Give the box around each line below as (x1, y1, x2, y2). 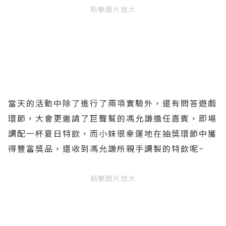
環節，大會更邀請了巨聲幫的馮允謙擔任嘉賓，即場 (8, 111, 217, 124)
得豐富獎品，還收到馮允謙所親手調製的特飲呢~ (8, 142, 204, 154)
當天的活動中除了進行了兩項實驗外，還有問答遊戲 (8, 96, 217, 109)
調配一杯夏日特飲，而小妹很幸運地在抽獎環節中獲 (8, 127, 217, 139)
